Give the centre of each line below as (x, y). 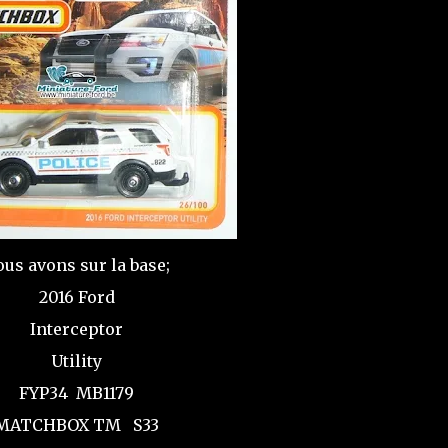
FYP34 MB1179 (76, 393)
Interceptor (76, 329)
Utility (76, 361)
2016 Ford (76, 297)
